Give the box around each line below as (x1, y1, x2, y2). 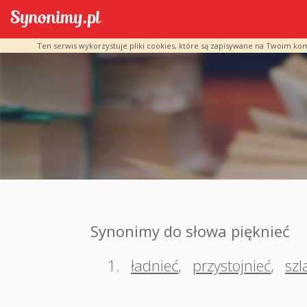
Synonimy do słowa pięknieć (90, 221, 290, 241)
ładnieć (131, 255, 178, 275)
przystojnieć (193, 255, 271, 275)
